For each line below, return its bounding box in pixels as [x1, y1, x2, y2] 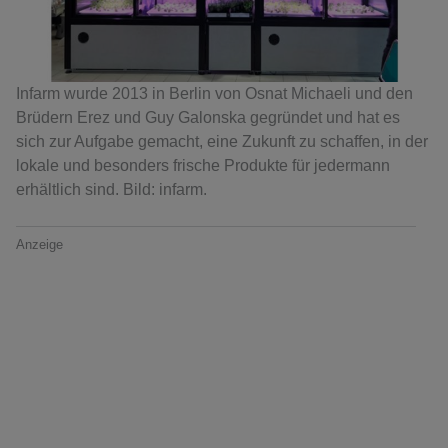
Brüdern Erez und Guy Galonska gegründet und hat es [16, 109, 400, 127]
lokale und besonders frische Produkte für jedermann [16, 157, 390, 175]
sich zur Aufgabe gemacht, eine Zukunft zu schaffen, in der [16, 133, 428, 151]
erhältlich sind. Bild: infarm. [16, 181, 207, 199]
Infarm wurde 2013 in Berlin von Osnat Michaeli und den [16, 85, 413, 103]
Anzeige [16, 237, 63, 253]
